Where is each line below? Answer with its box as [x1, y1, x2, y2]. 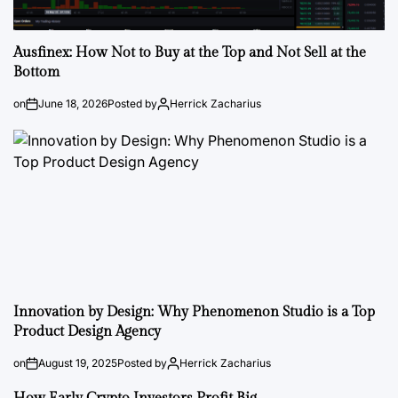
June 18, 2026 [38, 97, 107, 110]
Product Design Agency [13, 323, 161, 340]
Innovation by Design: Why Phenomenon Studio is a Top [13, 304, 375, 321]
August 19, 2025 [38, 356, 117, 370]
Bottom [13, 64, 60, 81]
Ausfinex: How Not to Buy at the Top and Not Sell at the [13, 44, 366, 61]
